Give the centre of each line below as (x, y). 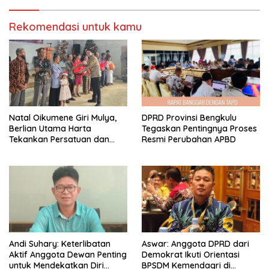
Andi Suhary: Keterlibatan (60, 244)
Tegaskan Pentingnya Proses (199, 129)
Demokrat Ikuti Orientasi (191, 255)
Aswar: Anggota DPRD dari (195, 244)
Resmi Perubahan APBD (189, 140)
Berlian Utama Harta (50, 129)
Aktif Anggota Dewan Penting (68, 255)
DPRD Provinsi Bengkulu (189, 118)
